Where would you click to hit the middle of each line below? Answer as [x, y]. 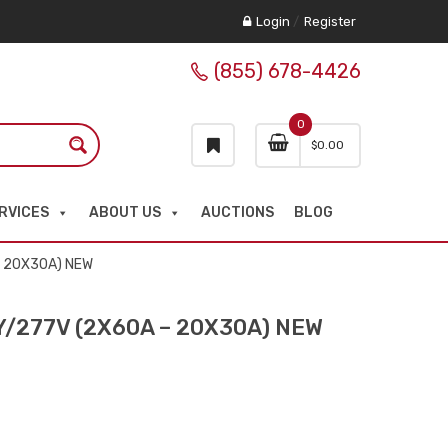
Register [330, 21]
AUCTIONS [237, 212]
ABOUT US [125, 212]
